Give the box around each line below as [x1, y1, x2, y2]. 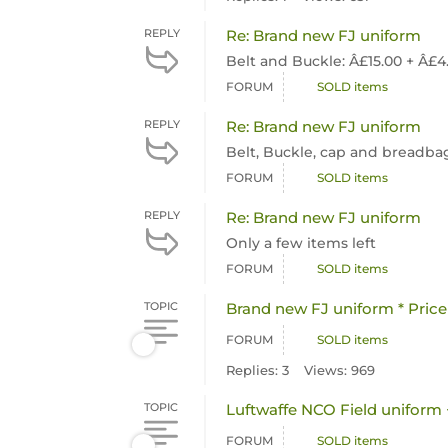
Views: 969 [304, 362, 376, 378]
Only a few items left [226, 234, 377, 252]
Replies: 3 [226, 362, 290, 378]
